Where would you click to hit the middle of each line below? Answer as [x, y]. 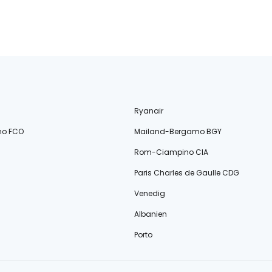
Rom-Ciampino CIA [172, 152]
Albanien [151, 214]
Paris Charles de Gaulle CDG [187, 173]
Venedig [150, 193]
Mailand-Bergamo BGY [178, 131]
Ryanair [149, 111]
